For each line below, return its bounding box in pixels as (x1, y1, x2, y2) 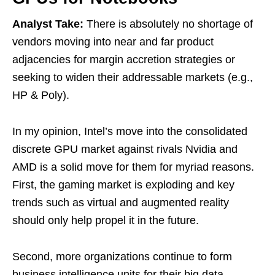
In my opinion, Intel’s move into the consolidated (12, 125, 247, 137)
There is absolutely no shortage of (83, 17, 253, 30)
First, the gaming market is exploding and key (12, 178, 234, 191)
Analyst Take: (12, 17, 83, 30)
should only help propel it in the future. (12, 214, 199, 227)
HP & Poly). (12, 88, 69, 101)
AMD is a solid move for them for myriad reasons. (12, 160, 254, 173)
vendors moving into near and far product (12, 35, 214, 48)
